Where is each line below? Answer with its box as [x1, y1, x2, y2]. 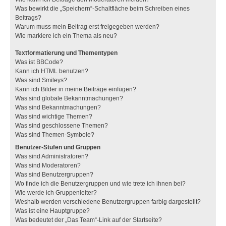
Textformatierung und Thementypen [15, 49, 118, 56]
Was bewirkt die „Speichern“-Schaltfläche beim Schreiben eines [15, 5, 190, 12]
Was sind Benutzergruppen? [15, 171, 93, 178]
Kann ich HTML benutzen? [15, 68, 88, 75]
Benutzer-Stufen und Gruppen [15, 144, 100, 151]
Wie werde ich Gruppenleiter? [15, 189, 97, 196]
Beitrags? [15, 14, 41, 21]
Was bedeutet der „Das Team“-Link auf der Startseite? [15, 216, 162, 223]
